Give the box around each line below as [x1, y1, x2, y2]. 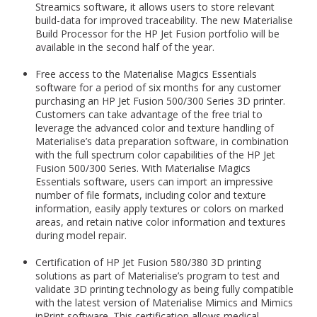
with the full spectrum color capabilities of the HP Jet [35, 148, 275, 161]
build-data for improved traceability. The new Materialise [35, 13, 293, 27]
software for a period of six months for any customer [35, 81, 281, 94]
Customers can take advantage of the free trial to [35, 108, 263, 121]
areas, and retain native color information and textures [35, 215, 286, 229]
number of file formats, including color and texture [35, 188, 266, 202]
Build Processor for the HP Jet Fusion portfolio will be [35, 27, 279, 40]
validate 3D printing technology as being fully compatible [35, 282, 294, 296]
